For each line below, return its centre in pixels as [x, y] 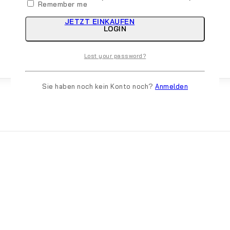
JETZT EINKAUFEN [100, 22]
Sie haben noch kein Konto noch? [99, 86]
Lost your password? [115, 56]
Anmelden [171, 86]
